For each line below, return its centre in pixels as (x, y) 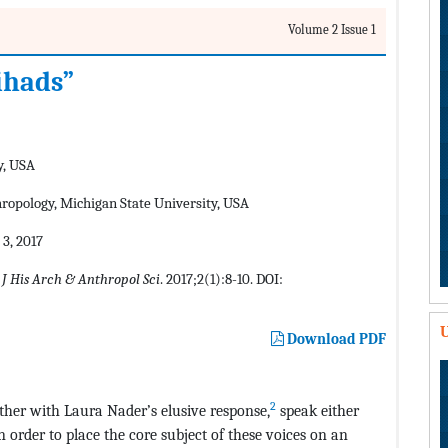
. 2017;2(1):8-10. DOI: (221, 279)
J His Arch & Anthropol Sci (81, 279)
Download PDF (335, 339)
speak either (317, 411)
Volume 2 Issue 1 (332, 30)
